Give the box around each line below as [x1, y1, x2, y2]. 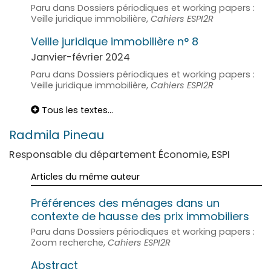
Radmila [9, 126, 63, 143]
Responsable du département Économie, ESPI [9, 147, 230, 162]
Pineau [63, 126, 104, 143]
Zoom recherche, [31, 236, 108, 249]
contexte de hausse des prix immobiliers [31, 208, 249, 224]
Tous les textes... [39, 103, 113, 116]
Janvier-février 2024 [31, 50, 130, 64]
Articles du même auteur [31, 170, 140, 183]
